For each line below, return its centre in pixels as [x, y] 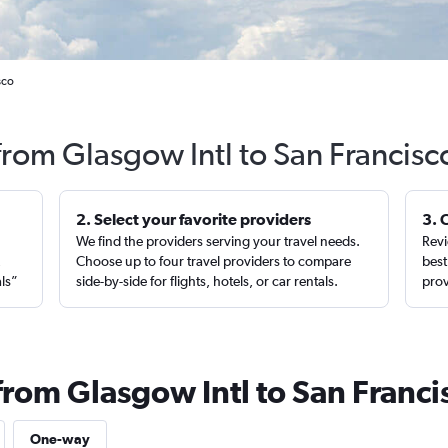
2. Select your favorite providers [194, 219]
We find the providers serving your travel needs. [218, 241]
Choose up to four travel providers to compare [214, 261]
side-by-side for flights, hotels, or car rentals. [207, 281]
